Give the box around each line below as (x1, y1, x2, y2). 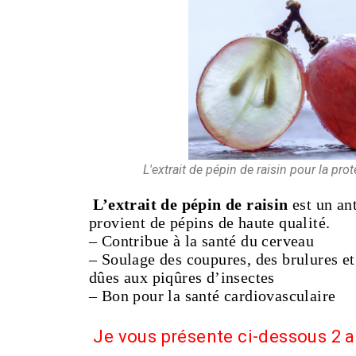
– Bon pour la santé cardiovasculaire (89, 287, 336, 304)
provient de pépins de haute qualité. (89, 214, 335, 231)
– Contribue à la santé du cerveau (89, 232, 315, 250)
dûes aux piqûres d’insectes (89, 269, 275, 286)
